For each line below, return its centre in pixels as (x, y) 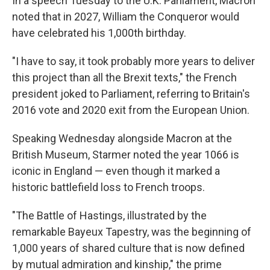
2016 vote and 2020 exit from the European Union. (131, 110)
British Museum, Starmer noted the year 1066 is (126, 155)
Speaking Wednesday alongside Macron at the (122, 138)
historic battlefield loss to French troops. (108, 187)
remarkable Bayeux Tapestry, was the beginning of (132, 232)
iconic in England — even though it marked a (116, 171)
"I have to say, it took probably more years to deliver (133, 61)
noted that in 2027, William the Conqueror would (126, 17)
